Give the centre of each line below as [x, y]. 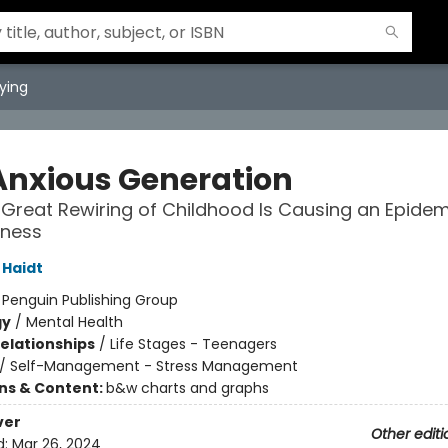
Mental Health [74, 322]
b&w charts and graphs [187, 388]
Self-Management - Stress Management [153, 366]
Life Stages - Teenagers [193, 344]
